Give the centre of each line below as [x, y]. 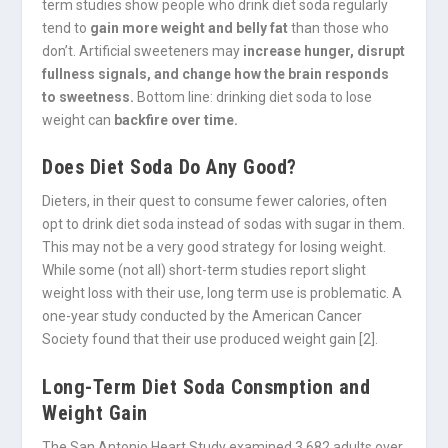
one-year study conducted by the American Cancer [202, 316]
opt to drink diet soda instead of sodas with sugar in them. [224, 224]
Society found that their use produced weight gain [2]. [210, 339]
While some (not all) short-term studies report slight [204, 270]
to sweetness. [88, 97]
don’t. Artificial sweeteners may [143, 51]
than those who [339, 28]
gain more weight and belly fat [189, 28]
